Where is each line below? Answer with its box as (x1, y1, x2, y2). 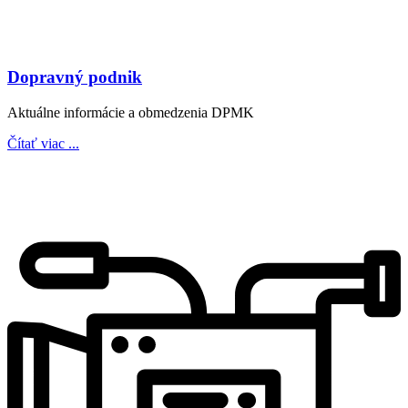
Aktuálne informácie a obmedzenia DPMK (7, 104, 254, 120)
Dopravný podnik (7, 67, 142, 87)
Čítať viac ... (7, 135, 79, 151)
